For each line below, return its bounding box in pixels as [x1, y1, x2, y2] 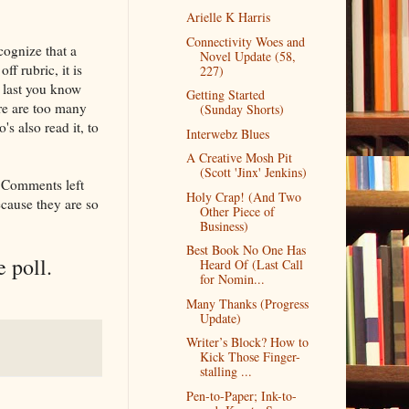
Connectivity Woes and [186, 32, 306, 50]
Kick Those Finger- [200, 348, 301, 366]
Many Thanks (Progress [186, 294, 309, 312]
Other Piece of [200, 202, 276, 220]
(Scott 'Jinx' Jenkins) [200, 163, 308, 182]
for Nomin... [200, 270, 266, 288]
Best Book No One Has [186, 241, 307, 259]
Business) [200, 216, 249, 235]
